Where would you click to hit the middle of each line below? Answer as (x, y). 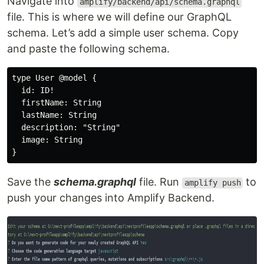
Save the (30, 182)
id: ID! (33, 90)
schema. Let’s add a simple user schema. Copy (123, 33)
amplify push (212, 183)
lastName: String (54, 115)
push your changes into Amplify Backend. (111, 198)
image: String (47, 140)
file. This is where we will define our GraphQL (119, 17)
